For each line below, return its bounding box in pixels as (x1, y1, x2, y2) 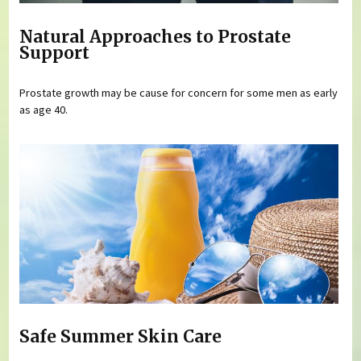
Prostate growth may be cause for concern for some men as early (19, 85, 338, 101)
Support (19, 42, 90, 64)
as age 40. (19, 102, 68, 118)
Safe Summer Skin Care (19, 326, 222, 348)
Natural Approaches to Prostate (19, 26, 292, 48)
